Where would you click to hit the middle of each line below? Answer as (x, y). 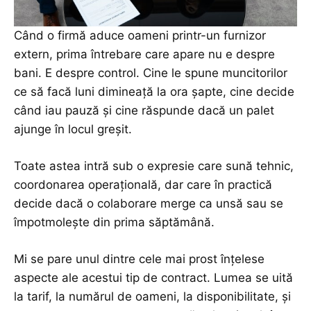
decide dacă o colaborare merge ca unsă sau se (149, 204)
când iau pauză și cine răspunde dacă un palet (144, 111)
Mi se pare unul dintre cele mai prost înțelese (139, 259)
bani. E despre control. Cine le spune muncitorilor (151, 73)
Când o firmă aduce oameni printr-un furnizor (140, 36)
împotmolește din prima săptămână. (114, 222)
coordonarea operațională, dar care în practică (143, 185)
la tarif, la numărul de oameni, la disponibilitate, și (152, 297)
